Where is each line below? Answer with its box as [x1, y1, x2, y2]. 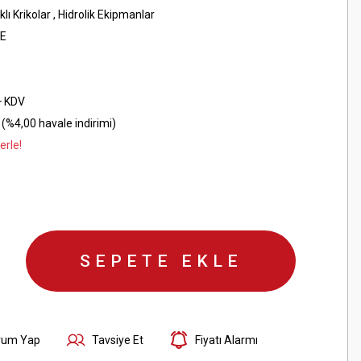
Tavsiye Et [92, 333, 143, 346]
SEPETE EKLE [79, 251, 243, 271]
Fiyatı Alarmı [195, 333, 258, 346]
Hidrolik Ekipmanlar [58, 8, 155, 21]
